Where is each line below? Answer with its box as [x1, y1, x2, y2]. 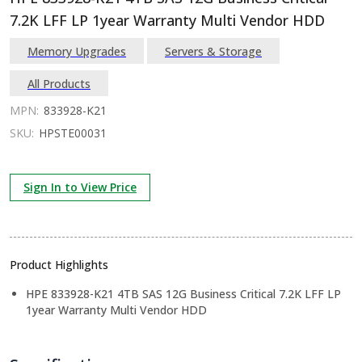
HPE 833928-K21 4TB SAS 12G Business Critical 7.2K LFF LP [26, 286, 341, 301]
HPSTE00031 [39, 125, 107, 141]
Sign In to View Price [23, 179, 137, 195]
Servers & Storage [165, 43, 262, 59]
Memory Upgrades [27, 43, 126, 59]
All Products [27, 75, 90, 91]
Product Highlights [10, 257, 108, 272]
